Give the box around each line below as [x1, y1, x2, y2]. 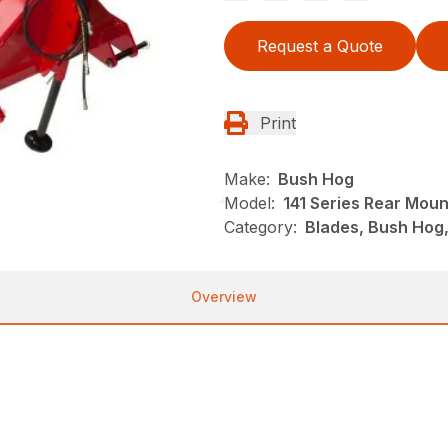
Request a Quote [257, 35, 383, 56]
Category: [224, 216, 297, 237]
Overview [191, 287, 257, 305]
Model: [224, 192, 275, 213]
